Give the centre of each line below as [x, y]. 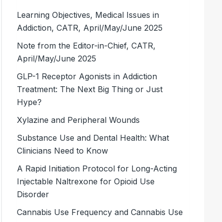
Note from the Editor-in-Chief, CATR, [86, 45]
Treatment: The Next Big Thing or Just [90, 89]
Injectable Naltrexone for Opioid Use [86, 181]
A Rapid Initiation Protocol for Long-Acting [97, 168]
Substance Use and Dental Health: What [93, 138]
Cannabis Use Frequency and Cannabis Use [100, 212]
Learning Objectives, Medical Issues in [88, 15]
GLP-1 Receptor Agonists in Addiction [87, 76]
